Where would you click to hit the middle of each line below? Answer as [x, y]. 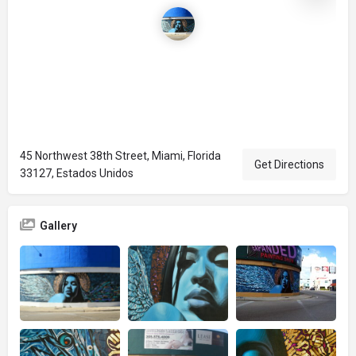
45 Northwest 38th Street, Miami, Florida [120, 156]
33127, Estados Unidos [77, 173]
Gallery [58, 226]
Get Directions [289, 164]
